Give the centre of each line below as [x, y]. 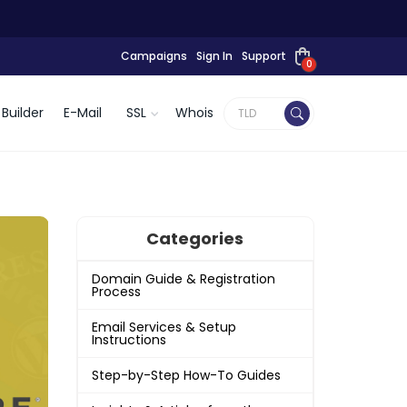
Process [116, 292]
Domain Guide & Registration [183, 279]
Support [264, 56]
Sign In [214, 56]
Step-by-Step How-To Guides [186, 375]
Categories [195, 238]
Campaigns [154, 56]
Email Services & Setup [164, 327]
